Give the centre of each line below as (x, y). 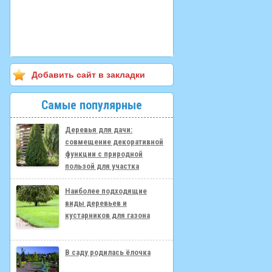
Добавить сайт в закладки (88, 75)
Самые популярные (92, 105)
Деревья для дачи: (99, 130)
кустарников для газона (107, 215)
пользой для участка (102, 166)
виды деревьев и (96, 203)
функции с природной (104, 154)
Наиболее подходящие (106, 191)
